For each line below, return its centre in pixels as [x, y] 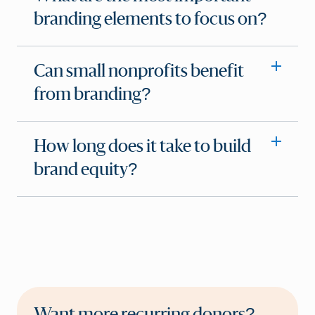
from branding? [92, 95]
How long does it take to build [142, 147]
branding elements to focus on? [150, 20]
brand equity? [85, 171]
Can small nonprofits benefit [139, 72]
